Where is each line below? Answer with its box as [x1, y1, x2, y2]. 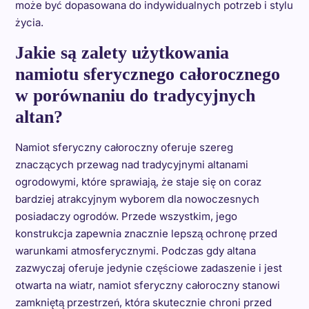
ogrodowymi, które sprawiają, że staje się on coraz [14, 175, 261, 188]
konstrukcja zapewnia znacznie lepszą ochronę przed [14, 227, 277, 240]
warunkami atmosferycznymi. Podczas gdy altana [14, 244, 256, 257]
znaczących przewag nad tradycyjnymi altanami [14, 158, 248, 171]
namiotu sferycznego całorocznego [14, 64, 280, 84]
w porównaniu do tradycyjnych [14, 86, 255, 106]
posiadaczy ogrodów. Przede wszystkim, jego [14, 210, 237, 223]
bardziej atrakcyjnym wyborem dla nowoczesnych [14, 192, 259, 206]
